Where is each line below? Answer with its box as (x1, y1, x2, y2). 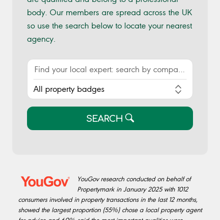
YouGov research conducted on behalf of (77, 175, 191, 184)
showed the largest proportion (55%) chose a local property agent (18, 206, 202, 215)
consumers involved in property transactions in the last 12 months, (18, 195, 197, 204)
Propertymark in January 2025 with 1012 (77, 185, 188, 194)
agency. (27, 34, 55, 44)
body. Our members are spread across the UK (27, 7, 192, 18)
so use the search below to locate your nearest (27, 21, 192, 31)
